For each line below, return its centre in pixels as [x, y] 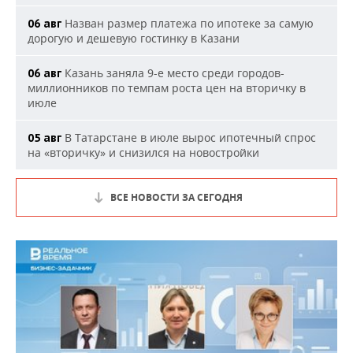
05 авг [45, 138]
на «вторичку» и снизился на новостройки [143, 152]
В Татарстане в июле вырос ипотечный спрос [189, 137]
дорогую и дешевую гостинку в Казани [134, 38]
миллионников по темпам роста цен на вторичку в [167, 88]
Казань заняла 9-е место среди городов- [173, 73]
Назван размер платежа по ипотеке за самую [188, 23]
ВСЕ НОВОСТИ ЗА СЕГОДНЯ [176, 197]
